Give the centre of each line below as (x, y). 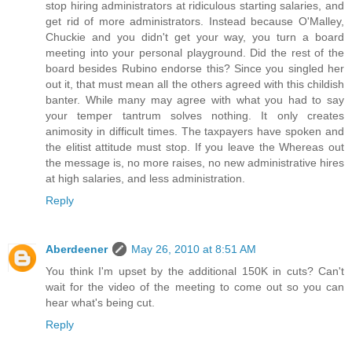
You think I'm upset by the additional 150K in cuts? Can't (195, 271)
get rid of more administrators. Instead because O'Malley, (195, 22)
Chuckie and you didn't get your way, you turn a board (195, 37)
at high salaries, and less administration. (145, 179)
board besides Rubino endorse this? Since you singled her (195, 69)
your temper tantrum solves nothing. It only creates (195, 116)
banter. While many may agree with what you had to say (195, 100)
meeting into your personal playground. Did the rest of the (195, 53)
